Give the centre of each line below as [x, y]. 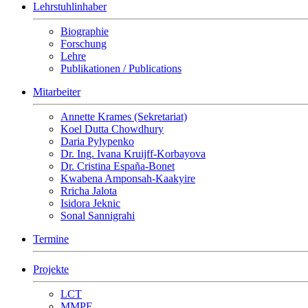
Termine [51, 239]
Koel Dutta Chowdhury [112, 129]
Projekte [51, 269]
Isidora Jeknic [90, 203]
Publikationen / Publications [121, 68]
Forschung [84, 44]
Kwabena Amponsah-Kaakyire [128, 178]
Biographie [85, 31]
